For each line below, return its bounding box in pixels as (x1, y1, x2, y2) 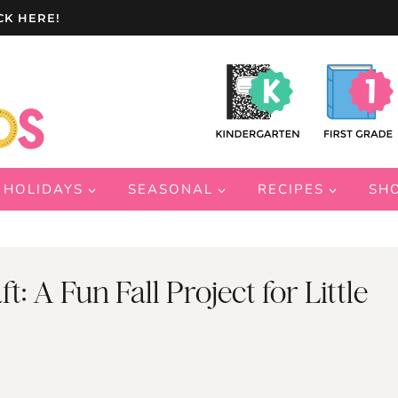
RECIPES (258, 180, 324, 199)
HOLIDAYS (4, 180, 84, 199)
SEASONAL (128, 180, 213, 199)
